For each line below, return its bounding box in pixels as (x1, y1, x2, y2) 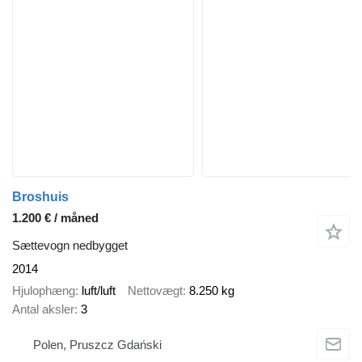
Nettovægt (128, 283, 183, 297)
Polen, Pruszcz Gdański (33, 338, 162, 352)
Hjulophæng (12, 283, 75, 297)
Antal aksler (12, 301, 74, 316)
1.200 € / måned (12, 211, 99, 225)
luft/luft (82, 283, 116, 297)
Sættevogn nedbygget (12, 238, 128, 253)
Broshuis (12, 190, 69, 204)
